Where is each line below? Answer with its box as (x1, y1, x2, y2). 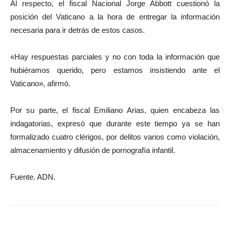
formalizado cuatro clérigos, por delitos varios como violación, (10, 132, 220, 142)
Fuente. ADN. (10, 172, 55, 182)
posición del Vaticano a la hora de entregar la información (10, 12, 220, 22)
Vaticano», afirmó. (10, 79, 70, 88)
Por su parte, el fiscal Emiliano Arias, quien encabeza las (10, 106, 220, 115)
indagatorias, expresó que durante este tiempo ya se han (10, 119, 220, 128)
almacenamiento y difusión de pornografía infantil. (10, 146, 175, 155)
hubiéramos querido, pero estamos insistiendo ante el (10, 66, 220, 75)
